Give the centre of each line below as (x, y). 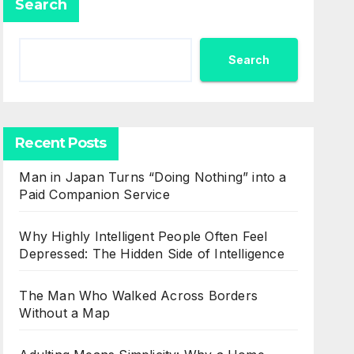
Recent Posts (61, 143)
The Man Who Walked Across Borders (138, 296)
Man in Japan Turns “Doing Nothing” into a (153, 177)
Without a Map (64, 313)
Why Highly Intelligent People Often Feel (143, 236)
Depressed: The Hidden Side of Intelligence (152, 254)
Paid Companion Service (94, 194)
